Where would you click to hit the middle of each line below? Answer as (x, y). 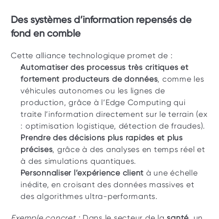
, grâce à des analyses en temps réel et (129, 149)
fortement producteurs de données (89, 79)
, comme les (181, 79)
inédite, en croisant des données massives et (108, 185)
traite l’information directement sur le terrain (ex (114, 114)
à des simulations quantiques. (79, 161)
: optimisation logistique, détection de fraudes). (113, 126)
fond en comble (46, 33)
